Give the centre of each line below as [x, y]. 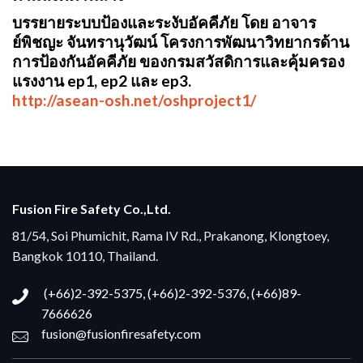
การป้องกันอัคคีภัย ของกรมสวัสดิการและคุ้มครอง [178, 61]
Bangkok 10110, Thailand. [85, 256]
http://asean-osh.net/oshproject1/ [134, 100]
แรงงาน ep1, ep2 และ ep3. [102, 80]
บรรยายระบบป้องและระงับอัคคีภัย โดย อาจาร [164, 22]
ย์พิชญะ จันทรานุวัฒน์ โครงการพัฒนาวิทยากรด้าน [181, 41]
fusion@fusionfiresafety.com [121, 334]
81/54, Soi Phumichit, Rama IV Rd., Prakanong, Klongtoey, [171, 236]
